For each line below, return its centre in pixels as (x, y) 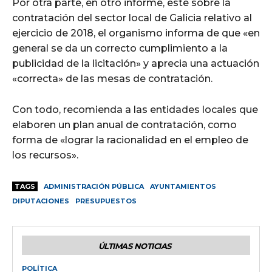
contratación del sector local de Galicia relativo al (132, 18)
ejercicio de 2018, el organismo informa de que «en (136, 33)
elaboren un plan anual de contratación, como (124, 125)
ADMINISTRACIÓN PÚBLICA (94, 187)
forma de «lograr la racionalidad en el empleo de (130, 140)
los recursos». (45, 155)
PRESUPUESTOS (106, 201)
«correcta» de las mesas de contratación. (112, 79)
